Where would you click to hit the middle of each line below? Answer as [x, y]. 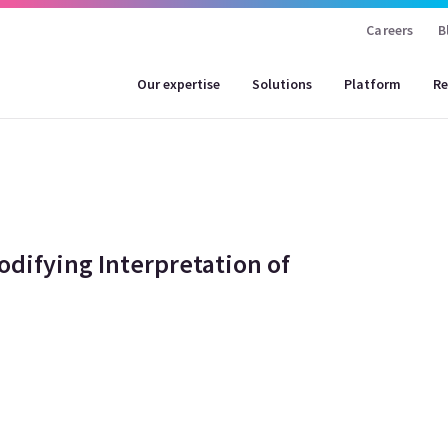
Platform [373, 83]
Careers [390, 30]
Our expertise [179, 83]
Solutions [282, 83]
